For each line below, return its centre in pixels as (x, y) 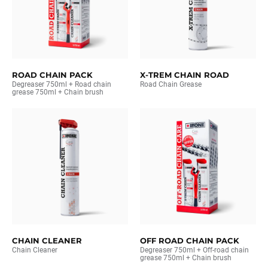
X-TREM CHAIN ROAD (185, 75)
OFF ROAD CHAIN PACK (190, 240)
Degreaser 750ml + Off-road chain (194, 250)
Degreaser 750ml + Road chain (62, 84)
